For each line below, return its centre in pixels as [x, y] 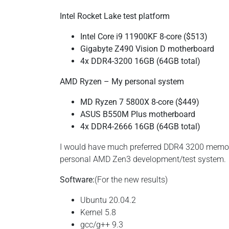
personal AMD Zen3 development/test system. [143, 159]
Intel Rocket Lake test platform [115, 16]
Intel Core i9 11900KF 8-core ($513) [144, 37]
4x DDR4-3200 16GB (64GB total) [140, 61]
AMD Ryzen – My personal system [122, 82]
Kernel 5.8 [98, 212]
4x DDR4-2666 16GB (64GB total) [140, 127]
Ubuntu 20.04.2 [108, 200]
